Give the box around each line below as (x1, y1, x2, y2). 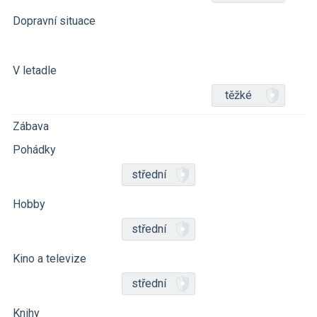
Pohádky (13, 143, 56, 156)
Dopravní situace (13, 14, 96, 28)
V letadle (13, 64, 57, 77)
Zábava (13, 120, 49, 133)
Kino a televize (13, 252, 86, 265)
